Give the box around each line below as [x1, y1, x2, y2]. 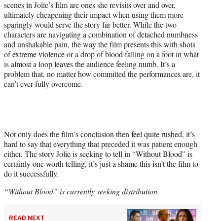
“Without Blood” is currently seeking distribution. [4, 185, 159, 196]
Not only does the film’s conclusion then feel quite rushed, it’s [4, 128, 195, 139]
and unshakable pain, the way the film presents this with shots [4, 38, 195, 49]
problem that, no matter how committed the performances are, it [4, 68, 200, 79]
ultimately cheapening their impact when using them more [4, 9, 184, 20]
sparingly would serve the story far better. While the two [4, 19, 177, 30]
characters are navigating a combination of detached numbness [4, 29, 198, 39]
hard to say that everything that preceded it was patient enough [4, 138, 197, 149]
